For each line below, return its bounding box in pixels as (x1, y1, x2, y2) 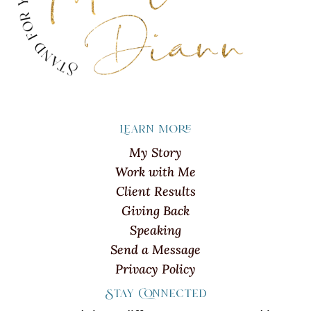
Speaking (130, 222, 181, 239)
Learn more (119, 121, 192, 139)
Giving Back (121, 203, 190, 219)
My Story (129, 144, 182, 161)
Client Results (115, 183, 196, 200)
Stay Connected (104, 286, 207, 303)
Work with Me (115, 164, 196, 180)
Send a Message (110, 242, 201, 258)
